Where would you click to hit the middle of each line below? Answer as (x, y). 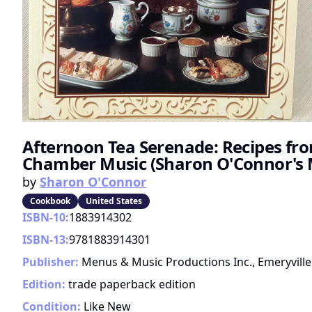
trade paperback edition (132, 284)
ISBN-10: (46, 217)
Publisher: (50, 262)
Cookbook (50, 201)
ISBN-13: (46, 239)
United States (114, 201)
